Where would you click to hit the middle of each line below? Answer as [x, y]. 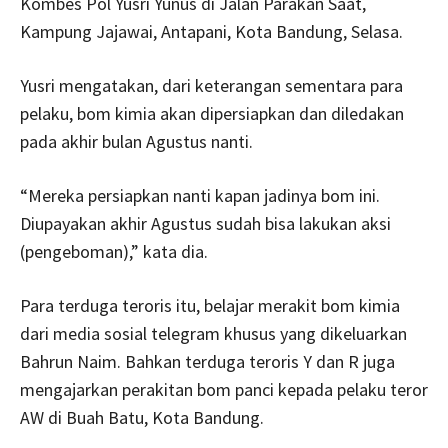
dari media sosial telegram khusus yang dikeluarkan [213, 333]
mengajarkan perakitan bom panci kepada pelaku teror [224, 389]
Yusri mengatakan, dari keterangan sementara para [211, 85]
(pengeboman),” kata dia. [114, 251]
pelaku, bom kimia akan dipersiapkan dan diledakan [212, 113]
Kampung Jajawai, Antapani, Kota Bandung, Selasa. [211, 31]
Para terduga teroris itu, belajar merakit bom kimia [210, 305]
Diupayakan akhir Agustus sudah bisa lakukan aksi [205, 223]
